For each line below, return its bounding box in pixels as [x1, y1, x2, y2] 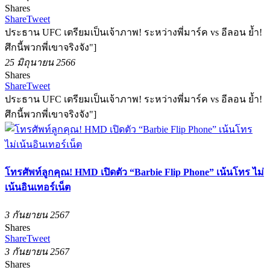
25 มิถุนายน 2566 [5, 57, 75, 67]
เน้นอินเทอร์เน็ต [5, 181, 71, 192]
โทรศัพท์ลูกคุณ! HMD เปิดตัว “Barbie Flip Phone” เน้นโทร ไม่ [5, 166, 264, 177]
